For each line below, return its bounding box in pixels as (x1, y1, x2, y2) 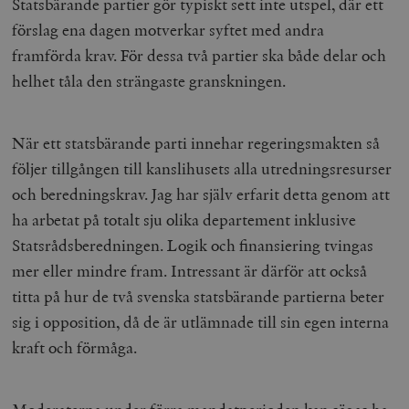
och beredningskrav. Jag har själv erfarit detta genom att (12, 184, 391, 205)
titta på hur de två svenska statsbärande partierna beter (12, 286, 385, 308)
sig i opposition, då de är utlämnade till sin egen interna (12, 311, 390, 333)
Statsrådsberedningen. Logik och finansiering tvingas (12, 235, 374, 257)
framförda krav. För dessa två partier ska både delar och (12, 45, 387, 67)
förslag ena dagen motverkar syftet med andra (12, 19, 325, 41)
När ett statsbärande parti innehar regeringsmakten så (12, 132, 381, 154)
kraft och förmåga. (12, 337, 138, 359)
